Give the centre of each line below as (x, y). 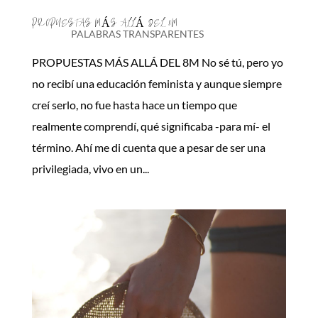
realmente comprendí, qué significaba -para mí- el (151, 126)
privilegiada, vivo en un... (90, 169)
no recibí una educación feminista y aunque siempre (157, 84)
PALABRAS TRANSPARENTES (137, 34)
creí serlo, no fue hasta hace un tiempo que (134, 105)
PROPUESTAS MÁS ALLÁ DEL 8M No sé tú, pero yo (157, 62)
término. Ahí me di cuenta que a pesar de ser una (148, 148)
